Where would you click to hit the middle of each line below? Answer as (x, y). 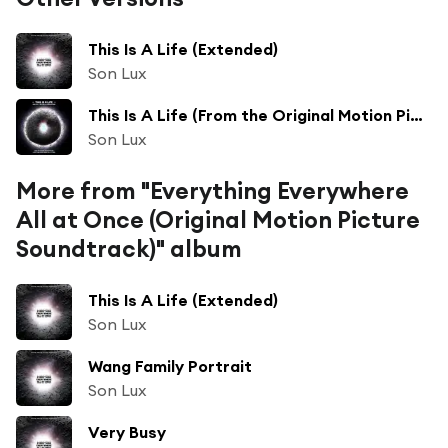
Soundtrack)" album (129, 248)
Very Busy (127, 431)
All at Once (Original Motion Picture (218, 219)
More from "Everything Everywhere (212, 190)
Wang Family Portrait (170, 365)
